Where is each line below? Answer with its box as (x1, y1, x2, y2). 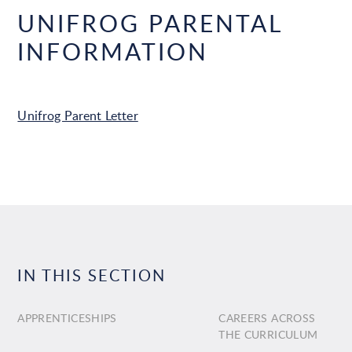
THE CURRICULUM (218, 326, 318, 342)
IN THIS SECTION (17, 263, 167, 286)
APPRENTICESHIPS (17, 310, 117, 325)
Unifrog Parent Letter (17, 106, 138, 124)
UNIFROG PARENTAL (17, 7, 283, 39)
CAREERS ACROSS (218, 310, 316, 325)
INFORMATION (17, 35, 209, 68)
